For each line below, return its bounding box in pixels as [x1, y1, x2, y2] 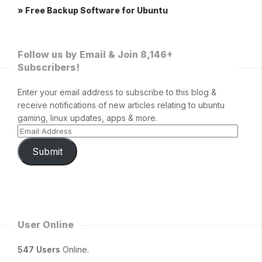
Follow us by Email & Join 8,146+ [18, 49, 173, 61]
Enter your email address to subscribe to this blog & [18, 87, 216, 98]
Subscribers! [18, 61, 80, 74]
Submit [32, 146, 63, 157]
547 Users [18, 244, 60, 255]
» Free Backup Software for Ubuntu [18, 5, 168, 16]
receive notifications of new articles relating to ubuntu [18, 100, 225, 111]
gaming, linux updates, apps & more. [18, 113, 157, 123]
